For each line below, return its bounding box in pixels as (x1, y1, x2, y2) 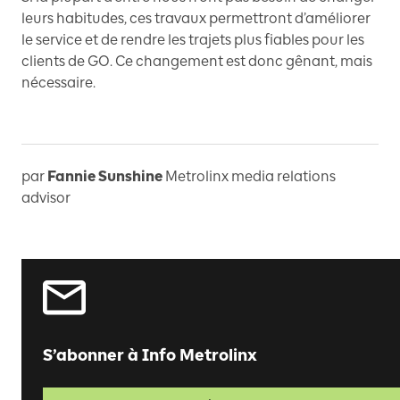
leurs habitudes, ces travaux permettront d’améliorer (21, 10, 371, 28)
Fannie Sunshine (47, 168, 162, 186)
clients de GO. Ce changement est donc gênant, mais (21, 53, 372, 71)
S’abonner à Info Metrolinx (43, 346, 257, 366)
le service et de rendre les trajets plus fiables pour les (21, 31, 364, 49)
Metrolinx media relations (165, 168, 336, 186)
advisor (21, 189, 71, 207)
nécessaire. (21, 74, 96, 92)
